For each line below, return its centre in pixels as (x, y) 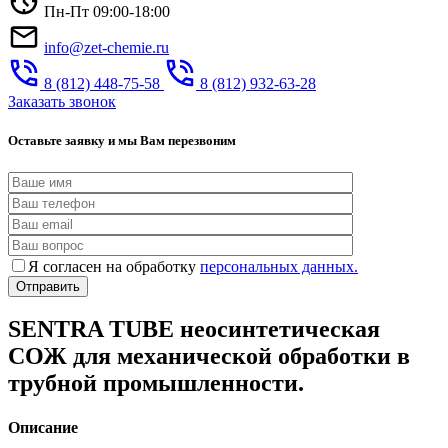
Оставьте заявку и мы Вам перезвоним (122, 141)
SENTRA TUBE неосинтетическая (194, 329)
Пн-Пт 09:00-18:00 (107, 12)
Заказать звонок (62, 102)
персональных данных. (279, 266)
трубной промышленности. (156, 383)
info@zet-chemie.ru (106, 48)
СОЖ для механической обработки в (209, 356)
